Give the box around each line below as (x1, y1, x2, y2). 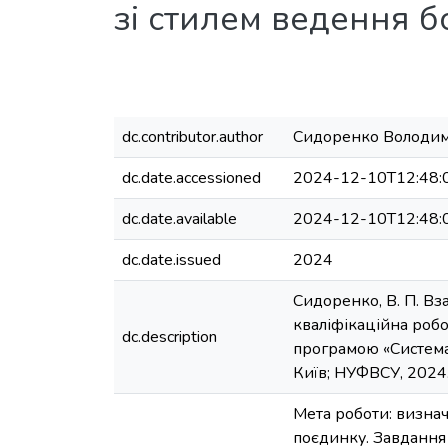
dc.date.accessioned (122, 167, 261, 189)
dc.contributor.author (122, 126, 263, 148)
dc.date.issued (122, 249, 221, 271)
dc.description (122, 326, 217, 348)
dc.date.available (122, 208, 237, 230)
